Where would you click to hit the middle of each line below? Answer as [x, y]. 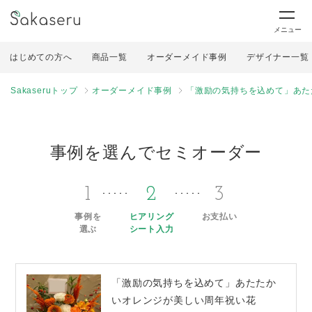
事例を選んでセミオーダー [156, 152]
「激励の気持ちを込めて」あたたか [194, 283]
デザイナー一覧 [278, 57]
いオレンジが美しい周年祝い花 [184, 300]
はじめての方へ [41, 57]
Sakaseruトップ [44, 91]
